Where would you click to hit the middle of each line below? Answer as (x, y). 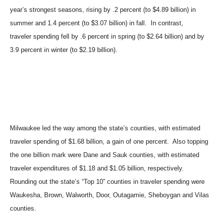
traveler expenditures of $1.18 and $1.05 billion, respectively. (97, 168)
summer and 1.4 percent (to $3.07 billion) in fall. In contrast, (97, 23)
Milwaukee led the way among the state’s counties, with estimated (105, 128)
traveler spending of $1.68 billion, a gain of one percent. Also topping (109, 141)
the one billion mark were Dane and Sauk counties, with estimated (105, 155)
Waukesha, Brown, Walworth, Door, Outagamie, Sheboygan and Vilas (110, 195)
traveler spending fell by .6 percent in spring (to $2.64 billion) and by (107, 36)
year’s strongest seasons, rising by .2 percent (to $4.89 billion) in (103, 10)
